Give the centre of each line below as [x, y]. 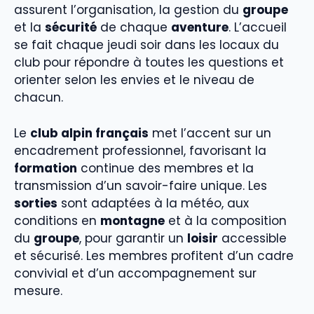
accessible [252, 238]
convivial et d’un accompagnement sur [135, 273]
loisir [203, 238]
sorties [36, 203]
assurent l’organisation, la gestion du [128, 10]
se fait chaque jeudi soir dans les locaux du [146, 45]
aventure [200, 28]
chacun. [39, 98]
